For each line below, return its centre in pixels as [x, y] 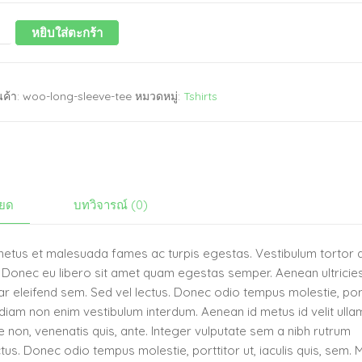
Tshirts [201, 97]
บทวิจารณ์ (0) [111, 204]
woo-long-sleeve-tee [78, 97]
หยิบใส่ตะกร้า [67, 33]
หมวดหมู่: [160, 97]
